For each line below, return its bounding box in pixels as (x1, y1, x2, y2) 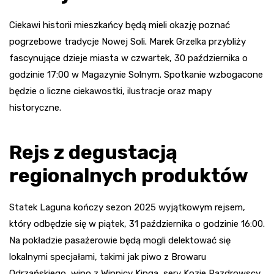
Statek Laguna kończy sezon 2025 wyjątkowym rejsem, (9, 201, 245, 213)
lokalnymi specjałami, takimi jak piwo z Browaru (9, 251, 206, 262)
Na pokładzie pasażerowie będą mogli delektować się (9, 234, 231, 246)
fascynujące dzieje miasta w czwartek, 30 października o (9, 52, 248, 64)
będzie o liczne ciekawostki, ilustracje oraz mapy (9, 85, 212, 97)
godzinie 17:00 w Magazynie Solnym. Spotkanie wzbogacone (9, 68, 263, 80)
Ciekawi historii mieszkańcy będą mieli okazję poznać (9, 19, 230, 31)
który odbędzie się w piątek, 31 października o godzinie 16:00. (9, 218, 265, 229)
